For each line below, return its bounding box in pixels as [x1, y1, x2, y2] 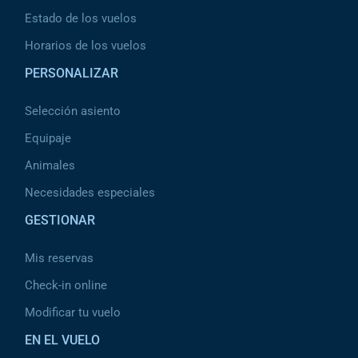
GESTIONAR [25, 213, 95, 228]
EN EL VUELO [25, 332, 100, 348]
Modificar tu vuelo [25, 305, 121, 320]
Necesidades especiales [25, 185, 155, 200]
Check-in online [25, 278, 107, 292]
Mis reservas [25, 251, 93, 265]
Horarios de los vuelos [25, 38, 146, 53]
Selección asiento [25, 104, 121, 118]
